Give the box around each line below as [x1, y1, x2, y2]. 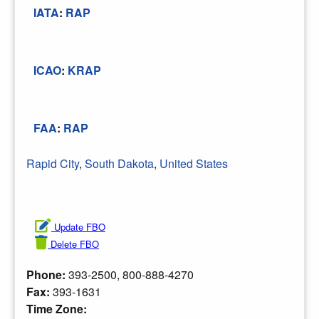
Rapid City [26, 155, 79, 172]
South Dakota [85, 155, 154, 172]
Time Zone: [26, 300, 90, 317]
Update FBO [54, 219, 105, 234]
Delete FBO [51, 236, 99, 251]
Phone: [26, 266, 68, 283]
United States [159, 155, 228, 172]
